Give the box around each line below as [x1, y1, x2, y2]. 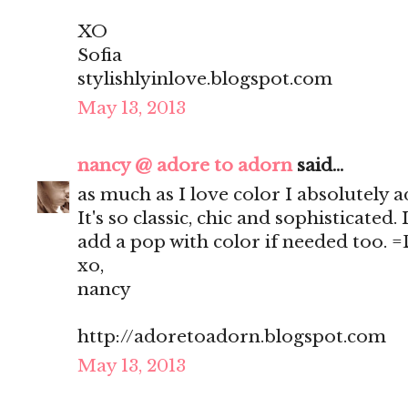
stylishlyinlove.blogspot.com [77, 68, 332, 90]
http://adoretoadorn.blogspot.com [77, 326, 386, 348]
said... [292, 155, 343, 177]
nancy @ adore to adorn [77, 155, 292, 177]
